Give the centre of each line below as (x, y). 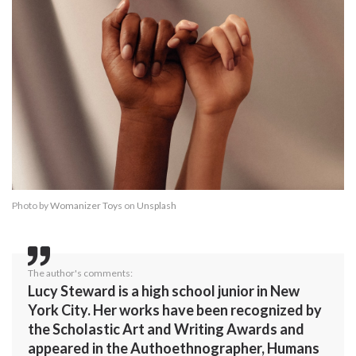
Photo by (31, 206)
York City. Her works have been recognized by (175, 310)
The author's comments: (80, 273)
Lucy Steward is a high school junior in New (164, 291)
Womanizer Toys (86, 206)
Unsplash (157, 206)
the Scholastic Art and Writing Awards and (166, 329)
